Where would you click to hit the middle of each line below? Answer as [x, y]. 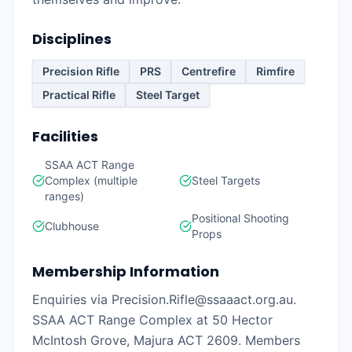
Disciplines [72, 39]
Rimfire [275, 71]
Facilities [65, 136]
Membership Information [126, 271]
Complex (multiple [91, 180]
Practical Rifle [79, 95]
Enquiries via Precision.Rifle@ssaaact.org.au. [164, 299]
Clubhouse [72, 226]
